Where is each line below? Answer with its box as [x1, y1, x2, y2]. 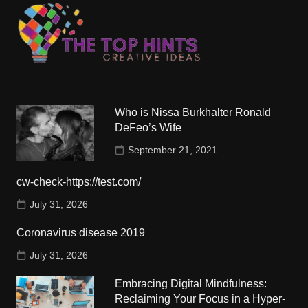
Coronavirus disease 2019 [16, 226, 145, 239]
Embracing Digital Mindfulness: [115, 277, 267, 289]
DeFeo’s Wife [115, 122, 182, 134]
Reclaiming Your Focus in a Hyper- [115, 292, 286, 305]
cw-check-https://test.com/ [16, 175, 141, 188]
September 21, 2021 [128, 144, 218, 156]
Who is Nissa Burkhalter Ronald [115, 107, 272, 119]
